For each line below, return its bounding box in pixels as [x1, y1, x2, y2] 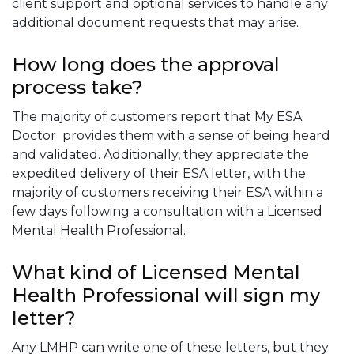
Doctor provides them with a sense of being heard [12, 127, 330, 143]
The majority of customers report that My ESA [12, 108, 302, 124]
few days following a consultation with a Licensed [12, 203, 322, 219]
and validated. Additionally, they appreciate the [12, 146, 309, 162]
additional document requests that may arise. [12, 14, 299, 30]
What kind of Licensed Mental [12, 260, 300, 284]
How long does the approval [12, 52, 280, 76]
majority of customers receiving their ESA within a [12, 184, 323, 200]
